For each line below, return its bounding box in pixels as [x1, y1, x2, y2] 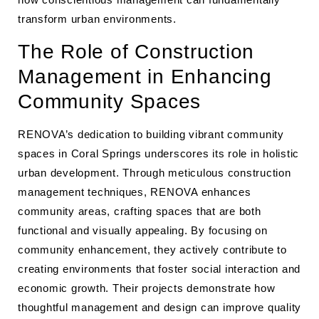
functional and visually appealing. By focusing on [18, 224, 268, 236]
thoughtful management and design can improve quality [18, 301, 301, 313]
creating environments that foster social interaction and [18, 263, 300, 275]
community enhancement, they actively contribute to [18, 244, 287, 256]
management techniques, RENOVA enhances [18, 186, 251, 198]
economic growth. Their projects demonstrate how [18, 282, 276, 294]
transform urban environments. [18, 13, 177, 25]
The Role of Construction [18, 41, 254, 63]
